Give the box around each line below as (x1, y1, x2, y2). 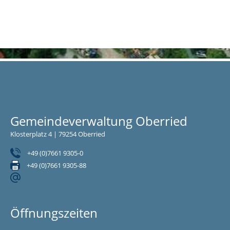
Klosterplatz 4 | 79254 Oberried (10, 129, 105, 139)
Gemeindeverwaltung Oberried (10, 112, 187, 129)
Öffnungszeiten (10, 204, 98, 221)
